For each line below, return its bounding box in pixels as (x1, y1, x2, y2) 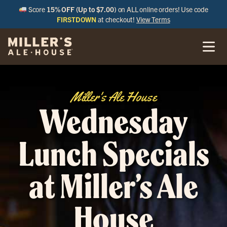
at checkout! (96, 15, 137, 24)
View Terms (136, 15, 170, 24)
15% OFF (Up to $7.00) (46, 5, 117, 14)
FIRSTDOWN (57, 15, 97, 24)
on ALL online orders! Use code (116, 5, 209, 14)
